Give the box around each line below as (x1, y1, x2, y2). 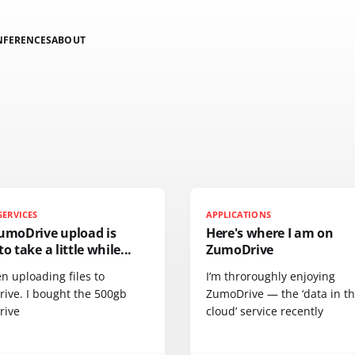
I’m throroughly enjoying (206, 269, 335, 284)
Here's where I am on (206, 224, 334, 242)
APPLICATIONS (206, 208, 271, 220)
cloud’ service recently (206, 303, 323, 319)
